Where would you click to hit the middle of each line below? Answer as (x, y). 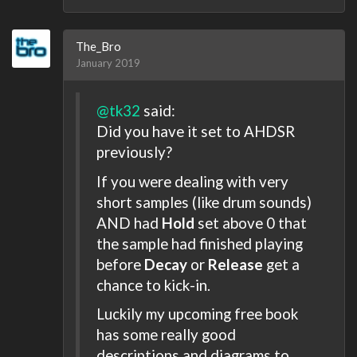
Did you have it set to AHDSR (196, 131)
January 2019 (108, 63)
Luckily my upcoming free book (197, 314)
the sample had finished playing (200, 243)
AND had (129, 222)
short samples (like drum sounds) (204, 202)
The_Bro (98, 46)
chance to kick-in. (153, 284)
